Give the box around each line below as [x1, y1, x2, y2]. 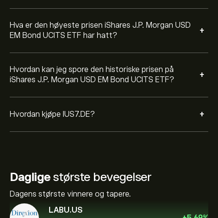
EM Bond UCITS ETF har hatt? [10, 31, 117, 40]
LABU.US [49, 205, 83, 215]
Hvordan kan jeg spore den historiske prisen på [10, 65, 174, 74]
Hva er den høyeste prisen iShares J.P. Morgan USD [10, 21, 191, 30]
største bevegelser [50, 170, 151, 183]
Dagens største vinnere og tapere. [10, 190, 131, 199]
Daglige [10, 170, 51, 183]
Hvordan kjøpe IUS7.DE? [10, 109, 95, 119]
